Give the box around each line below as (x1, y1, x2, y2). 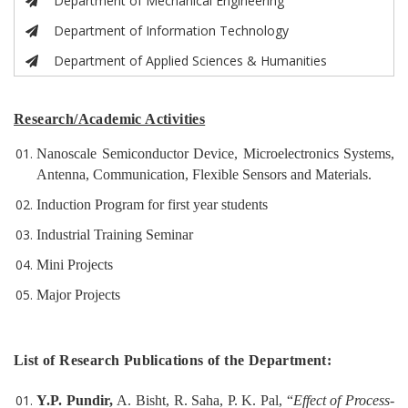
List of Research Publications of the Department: (14, 352, 332, 369)
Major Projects (36, 287, 120, 303)
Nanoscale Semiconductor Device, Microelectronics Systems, (36, 146, 394, 162)
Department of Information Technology (54, 22, 290, 40)
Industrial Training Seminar (36, 227, 193, 243)
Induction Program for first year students (36, 197, 268, 213)
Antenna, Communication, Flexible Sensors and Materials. (36, 167, 372, 183)
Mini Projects (36, 257, 113, 273)
